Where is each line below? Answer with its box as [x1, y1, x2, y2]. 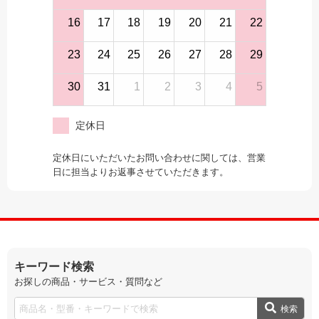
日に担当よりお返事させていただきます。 [53, 167, 229, 178]
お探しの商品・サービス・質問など [14, 276, 162, 288]
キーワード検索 [14, 261, 94, 273]
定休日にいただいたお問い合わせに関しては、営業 [53, 152, 266, 164]
